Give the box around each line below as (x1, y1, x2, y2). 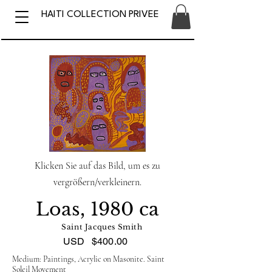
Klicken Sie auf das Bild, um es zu (34, 159, 160, 172)
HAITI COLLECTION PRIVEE (41, 10, 159, 19)
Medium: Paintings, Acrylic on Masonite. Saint (12, 253, 165, 264)
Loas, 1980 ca (35, 197, 159, 220)
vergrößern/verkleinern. (53, 175, 141, 188)
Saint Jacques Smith (61, 222, 143, 231)
